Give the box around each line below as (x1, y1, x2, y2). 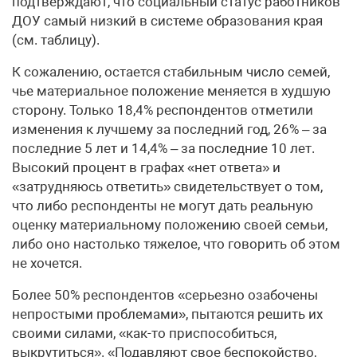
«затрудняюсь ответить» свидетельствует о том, (12, 178, 323, 194)
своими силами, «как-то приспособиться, (12, 325, 277, 341)
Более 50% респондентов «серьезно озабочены (12, 287, 318, 303)
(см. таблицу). (12, 32, 100, 48)
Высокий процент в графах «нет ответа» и (12, 159, 280, 175)
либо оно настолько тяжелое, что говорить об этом (12, 236, 340, 252)
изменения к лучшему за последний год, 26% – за (12, 121, 327, 137)
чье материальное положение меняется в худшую (12, 83, 331, 99)
